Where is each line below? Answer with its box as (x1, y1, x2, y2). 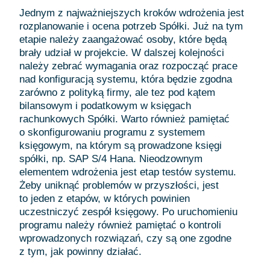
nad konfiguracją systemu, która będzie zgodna (19, 74, 232, 85)
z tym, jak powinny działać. (19, 246, 142, 257)
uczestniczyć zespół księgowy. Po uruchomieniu (19, 206, 237, 218)
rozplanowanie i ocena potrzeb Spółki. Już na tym (19, 20, 243, 32)
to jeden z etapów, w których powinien (19, 193, 190, 204)
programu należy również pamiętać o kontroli (19, 219, 221, 231)
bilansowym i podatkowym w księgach (19, 100, 191, 111)
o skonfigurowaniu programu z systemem (19, 127, 205, 138)
